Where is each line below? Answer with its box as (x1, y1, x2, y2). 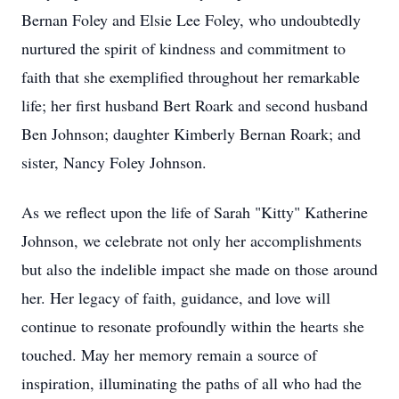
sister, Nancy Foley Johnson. (21, 151, 212, 173)
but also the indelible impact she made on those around (21, 258, 378, 280)
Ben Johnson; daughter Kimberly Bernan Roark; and (21, 123, 361, 144)
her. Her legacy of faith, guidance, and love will (21, 287, 330, 308)
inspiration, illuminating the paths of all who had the (21, 372, 362, 394)
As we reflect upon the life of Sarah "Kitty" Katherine (21, 201, 368, 223)
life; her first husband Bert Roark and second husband (21, 94, 368, 116)
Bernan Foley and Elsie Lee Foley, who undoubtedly (21, 9, 361, 30)
